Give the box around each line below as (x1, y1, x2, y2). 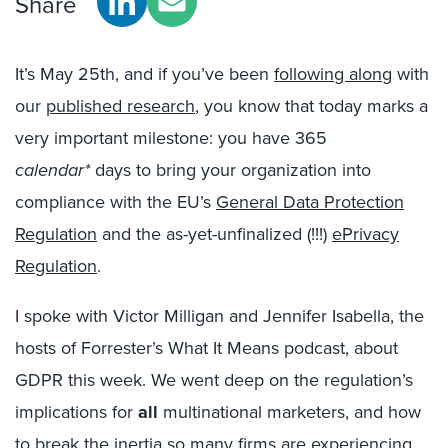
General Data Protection (216, 189, 404, 215)
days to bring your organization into (90, 157, 371, 183)
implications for (15, 399, 138, 425)
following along (274, 61, 392, 87)
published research (46, 93, 195, 119)
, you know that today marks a (195, 93, 428, 119)
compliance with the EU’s (15, 189, 216, 215)
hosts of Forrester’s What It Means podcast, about (15, 335, 398, 361)
